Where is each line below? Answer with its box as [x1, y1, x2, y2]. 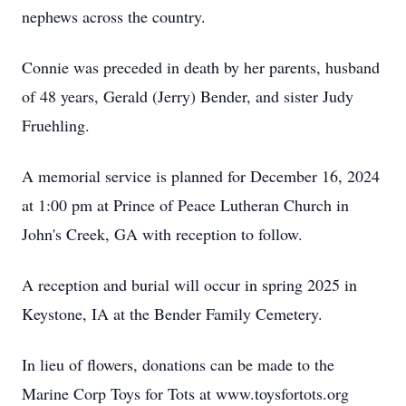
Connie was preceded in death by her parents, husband [22, 56, 380, 78]
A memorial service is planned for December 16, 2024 [22, 165, 380, 187]
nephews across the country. [22, 5, 206, 27]
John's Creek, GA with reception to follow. [22, 223, 303, 245]
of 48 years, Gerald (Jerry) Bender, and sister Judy [22, 85, 353, 107]
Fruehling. [22, 114, 90, 136]
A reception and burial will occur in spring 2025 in [22, 274, 357, 295]
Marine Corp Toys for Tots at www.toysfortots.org [22, 382, 349, 404]
